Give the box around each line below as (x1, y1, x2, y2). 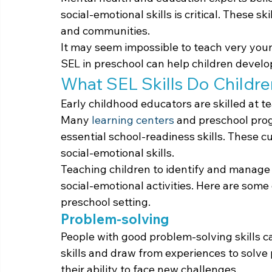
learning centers (92, 112, 174, 127)
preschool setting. (61, 194, 151, 209)
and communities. (61, 23, 150, 38)
